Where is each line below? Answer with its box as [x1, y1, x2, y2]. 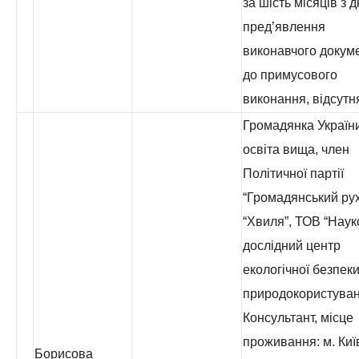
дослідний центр [243, 239, 341, 252]
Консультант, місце [243, 311, 353, 325]
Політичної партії [243, 167, 344, 180]
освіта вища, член [243, 143, 349, 156]
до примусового [243, 68, 337, 82]
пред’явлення [243, 20, 325, 34]
